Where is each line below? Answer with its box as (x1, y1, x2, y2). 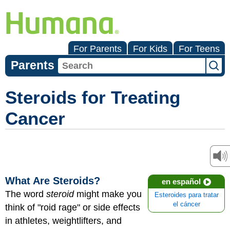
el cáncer (172, 201, 200, 208)
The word (5, 189, 46, 199)
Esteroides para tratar (154, 191, 219, 199)
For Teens (179, 44, 220, 54)
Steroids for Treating (5, 87, 180, 107)
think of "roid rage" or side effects (5, 202, 140, 213)
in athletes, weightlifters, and (5, 216, 122, 226)
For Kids (133, 44, 167, 54)
